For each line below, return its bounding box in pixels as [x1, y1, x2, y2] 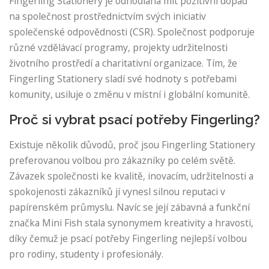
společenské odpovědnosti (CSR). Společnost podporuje [9, 25, 255, 39]
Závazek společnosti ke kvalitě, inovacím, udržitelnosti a [9, 169, 253, 183]
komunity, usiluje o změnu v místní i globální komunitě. [9, 88, 250, 101]
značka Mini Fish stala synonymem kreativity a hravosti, [9, 216, 253, 229]
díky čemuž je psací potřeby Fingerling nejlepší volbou [9, 232, 247, 245]
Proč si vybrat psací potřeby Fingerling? [9, 112, 260, 128]
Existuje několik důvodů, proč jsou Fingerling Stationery [9, 138, 255, 151]
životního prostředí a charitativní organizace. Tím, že [9, 56, 237, 70]
